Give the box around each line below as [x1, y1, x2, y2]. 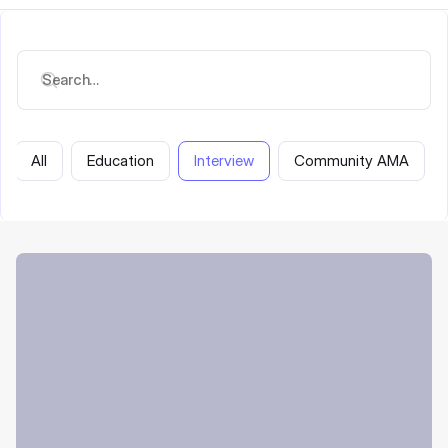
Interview [194, 150, 254, 170]
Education [87, 150, 154, 170]
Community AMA [294, 150, 409, 170]
